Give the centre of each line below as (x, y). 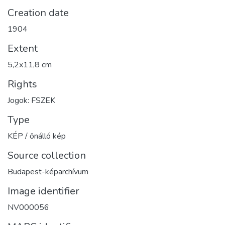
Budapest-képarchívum (48, 172)
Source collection (47, 155)
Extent (23, 48)
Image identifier (43, 191)
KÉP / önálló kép (37, 136)
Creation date (38, 13)
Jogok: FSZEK (31, 100)
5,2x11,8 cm (30, 65)
